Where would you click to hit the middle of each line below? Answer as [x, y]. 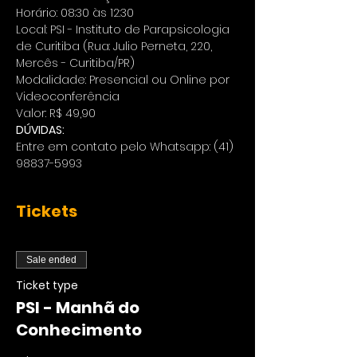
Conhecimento [79, 330]
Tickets [47, 212]
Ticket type [47, 286]
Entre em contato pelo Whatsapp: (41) [126, 147]
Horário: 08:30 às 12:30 [75, 13]
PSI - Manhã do [78, 308]
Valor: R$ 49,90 [56, 114]
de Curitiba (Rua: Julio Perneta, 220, [116, 47]
